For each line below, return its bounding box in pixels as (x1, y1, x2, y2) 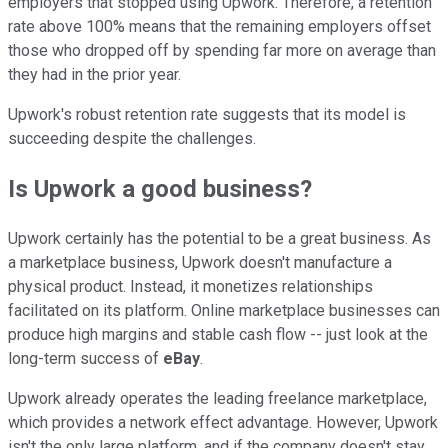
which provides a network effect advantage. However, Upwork (8, 413, 438, 433)
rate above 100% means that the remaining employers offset (8, 17, 431, 37)
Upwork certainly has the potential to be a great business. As (8, 229, 431, 249)
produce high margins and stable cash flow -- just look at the (8, 325, 428, 345)
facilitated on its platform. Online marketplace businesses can (8, 301, 440, 321)
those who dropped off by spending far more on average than (8, 41, 436, 61)
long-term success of (8, 349, 163, 369)
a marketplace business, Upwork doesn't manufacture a (8, 253, 392, 273)
